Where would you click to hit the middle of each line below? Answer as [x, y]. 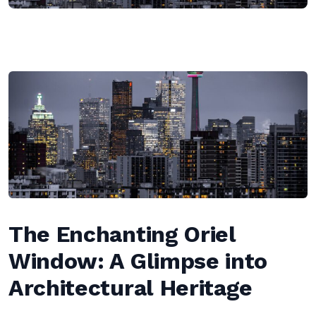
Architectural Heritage [131, 288]
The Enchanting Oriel [122, 234]
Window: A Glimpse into [138, 261]
